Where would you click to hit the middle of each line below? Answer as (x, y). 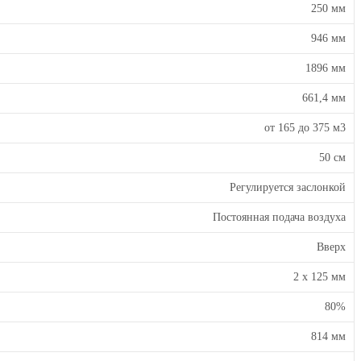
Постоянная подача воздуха (279, 217)
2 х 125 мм (320, 277)
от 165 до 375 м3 (305, 128)
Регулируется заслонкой (288, 187)
